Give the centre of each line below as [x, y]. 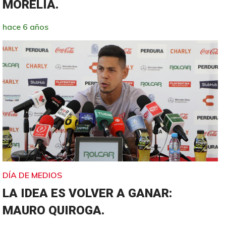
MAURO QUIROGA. [54, 210]
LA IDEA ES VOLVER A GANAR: [88, 193]
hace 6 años [26, 26]
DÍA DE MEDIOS [33, 175]
